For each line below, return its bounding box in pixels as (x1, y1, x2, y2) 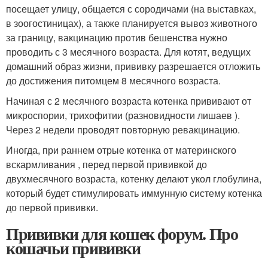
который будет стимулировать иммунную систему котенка (6, 186, 262, 200)
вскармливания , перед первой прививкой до (6, 157, 207, 171)
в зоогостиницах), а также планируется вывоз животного (6, 16, 257, 30)
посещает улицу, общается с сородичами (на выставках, (6, 2, 256, 16)
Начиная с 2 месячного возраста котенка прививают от (6, 94, 251, 108)
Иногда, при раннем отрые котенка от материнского (6, 143, 236, 157)
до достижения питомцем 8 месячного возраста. (6, 74, 221, 87)
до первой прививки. (6, 200, 98, 214)
